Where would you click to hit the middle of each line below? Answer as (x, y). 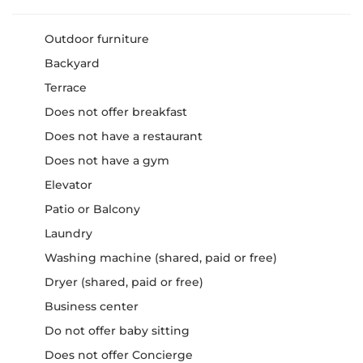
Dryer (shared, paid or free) (124, 282)
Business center (92, 306)
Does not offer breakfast (116, 111)
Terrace (66, 87)
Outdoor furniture (97, 38)
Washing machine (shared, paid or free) (161, 257)
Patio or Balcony (92, 209)
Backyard (72, 63)
